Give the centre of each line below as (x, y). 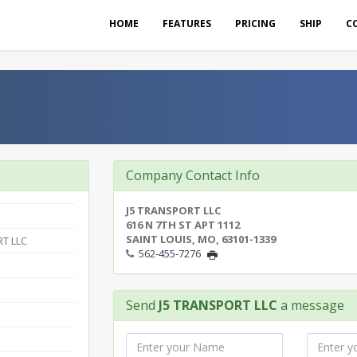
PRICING (255, 24)
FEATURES (187, 24)
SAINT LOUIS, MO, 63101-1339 (200, 239)
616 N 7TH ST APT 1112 (182, 225)
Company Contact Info (192, 175)
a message (310, 305)
